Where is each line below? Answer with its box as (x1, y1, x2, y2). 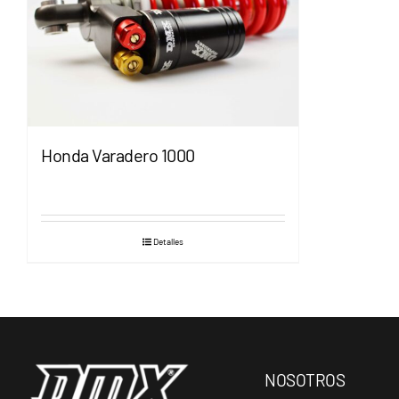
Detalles (153, 235, 183, 247)
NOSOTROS (265, 369, 346, 390)
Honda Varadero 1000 (41, 143, 195, 166)
